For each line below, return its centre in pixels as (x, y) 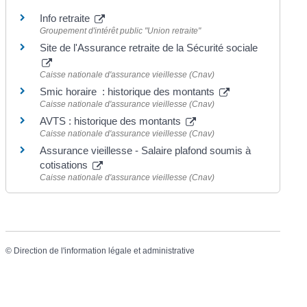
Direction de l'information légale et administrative (105, 251)
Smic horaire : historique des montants (129, 91)
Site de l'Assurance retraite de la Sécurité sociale (149, 48)
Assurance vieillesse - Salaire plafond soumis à (146, 150)
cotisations (65, 165)
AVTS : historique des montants (112, 121)
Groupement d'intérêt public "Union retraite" (121, 31)
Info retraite (66, 18)
